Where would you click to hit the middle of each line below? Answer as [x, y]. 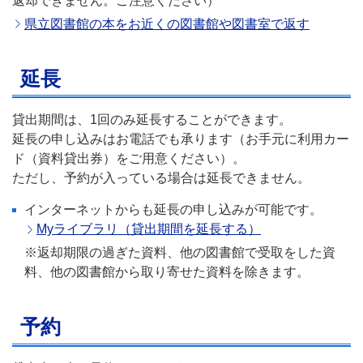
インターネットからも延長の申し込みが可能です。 [173, 210]
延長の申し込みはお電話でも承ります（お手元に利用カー [181, 139]
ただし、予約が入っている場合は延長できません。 [161, 178]
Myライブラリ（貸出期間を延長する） [149, 229]
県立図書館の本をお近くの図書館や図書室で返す [167, 23]
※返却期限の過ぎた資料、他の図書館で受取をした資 [180, 253]
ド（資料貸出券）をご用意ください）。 [129, 159]
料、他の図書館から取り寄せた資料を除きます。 [167, 272]
